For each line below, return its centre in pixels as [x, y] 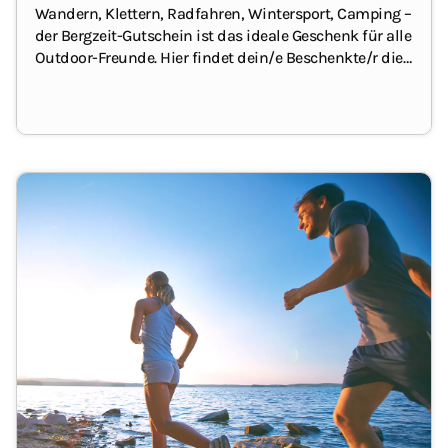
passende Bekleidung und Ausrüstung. [168, 79]
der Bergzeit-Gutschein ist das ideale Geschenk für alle [223, 35]
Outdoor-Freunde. [97, 57]
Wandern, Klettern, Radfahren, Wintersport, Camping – [223, 13]
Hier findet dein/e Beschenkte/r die [281, 57]
